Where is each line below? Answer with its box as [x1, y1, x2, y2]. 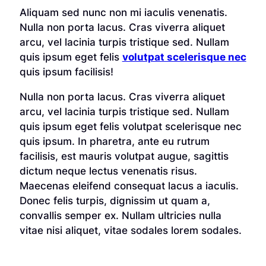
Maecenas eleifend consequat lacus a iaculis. [19, 179, 239, 192]
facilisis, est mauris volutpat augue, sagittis [19, 150, 229, 162]
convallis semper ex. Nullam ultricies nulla [19, 209, 221, 221]
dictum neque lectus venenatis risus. [19, 164, 197, 177]
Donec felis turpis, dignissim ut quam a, [19, 194, 210, 207]
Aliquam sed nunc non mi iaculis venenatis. [19, 6, 227, 18]
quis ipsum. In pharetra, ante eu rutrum [19, 135, 210, 147]
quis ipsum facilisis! [19, 65, 113, 78]
